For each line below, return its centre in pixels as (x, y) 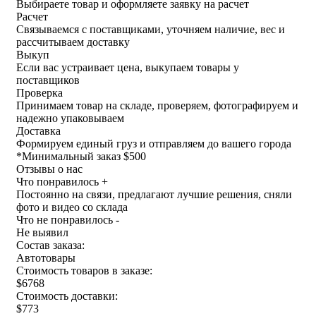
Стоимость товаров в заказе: (84, 270)
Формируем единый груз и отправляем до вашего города (154, 143)
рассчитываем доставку (73, 42)
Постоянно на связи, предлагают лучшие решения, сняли (154, 194)
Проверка (39, 92)
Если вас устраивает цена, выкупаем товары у (128, 67)
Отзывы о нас (49, 169)
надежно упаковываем (70, 118)
